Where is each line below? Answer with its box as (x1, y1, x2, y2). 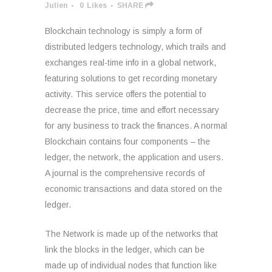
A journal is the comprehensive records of (45, 168, 205, 178)
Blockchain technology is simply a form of (45, 26, 202, 36)
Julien (45, 1, 67, 10)
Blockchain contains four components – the (45, 137, 210, 146)
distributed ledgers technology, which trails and (45, 42, 226, 52)
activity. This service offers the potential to (45, 89, 206, 99)
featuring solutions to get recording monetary (45, 73, 217, 83)
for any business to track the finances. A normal (45, 121, 227, 131)
